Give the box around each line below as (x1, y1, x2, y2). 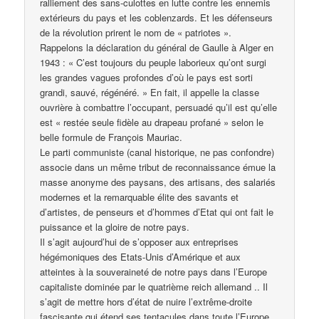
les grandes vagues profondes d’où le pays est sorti (40, 70, 253, 85)
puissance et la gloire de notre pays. (40, 220, 190, 234)
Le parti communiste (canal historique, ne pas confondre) (40, 145, 275, 159)
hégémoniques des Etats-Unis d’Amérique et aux (40, 250, 241, 264)
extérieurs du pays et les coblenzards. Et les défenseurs (40, 11, 273, 25)
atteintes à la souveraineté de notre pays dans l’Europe (40, 265, 268, 279)
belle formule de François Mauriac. (40, 130, 183, 145)
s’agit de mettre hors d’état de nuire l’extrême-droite (40, 295, 253, 309)
